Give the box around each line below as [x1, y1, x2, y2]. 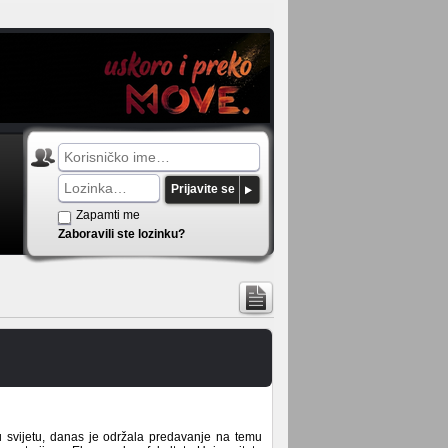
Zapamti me [76, 208, 140, 222]
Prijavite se [171, 182, 235, 196]
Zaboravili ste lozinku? [58, 227, 185, 241]
